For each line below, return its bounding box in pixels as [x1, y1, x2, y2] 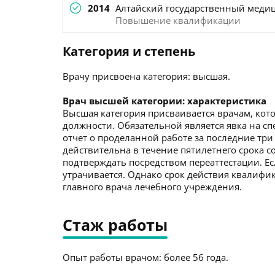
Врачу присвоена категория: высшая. [63, 70, 230, 82]
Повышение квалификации [115, 14, 241, 26]
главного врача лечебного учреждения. [63, 180, 242, 193]
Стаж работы [63, 214, 168, 235]
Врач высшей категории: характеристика [63, 95, 266, 107]
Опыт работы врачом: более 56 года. [63, 251, 228, 263]
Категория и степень [63, 43, 195, 60]
